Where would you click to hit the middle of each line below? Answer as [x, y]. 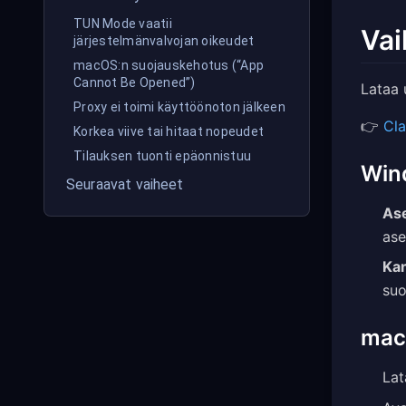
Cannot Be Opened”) [135, 82]
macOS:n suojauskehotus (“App [169, 65]
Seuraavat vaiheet [125, 184]
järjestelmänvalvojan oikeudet [164, 41]
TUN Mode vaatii [123, 24]
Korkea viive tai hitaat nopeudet [169, 131]
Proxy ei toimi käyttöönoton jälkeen [179, 107]
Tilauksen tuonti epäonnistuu [162, 156]
